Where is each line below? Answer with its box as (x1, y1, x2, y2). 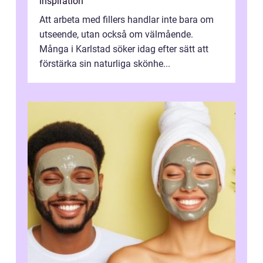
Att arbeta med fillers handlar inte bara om (39, 14, 214, 26)
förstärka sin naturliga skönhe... (39, 58, 170, 70)
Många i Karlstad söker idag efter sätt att (39, 43, 208, 55)
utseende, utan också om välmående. (39, 29, 193, 41)
